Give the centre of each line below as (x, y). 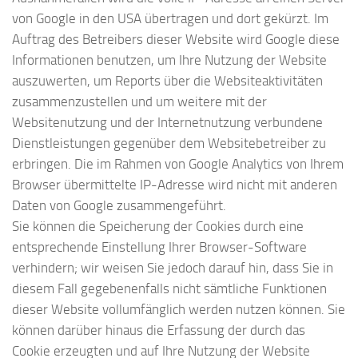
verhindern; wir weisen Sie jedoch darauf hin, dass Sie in (173, 267)
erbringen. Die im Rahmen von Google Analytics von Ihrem (178, 163)
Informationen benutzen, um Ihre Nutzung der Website (169, 60)
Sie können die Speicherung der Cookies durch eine (158, 226)
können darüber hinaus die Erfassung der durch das (159, 330)
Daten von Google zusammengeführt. (119, 205)
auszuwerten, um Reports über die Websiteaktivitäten (167, 80)
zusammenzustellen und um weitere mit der (139, 101)
